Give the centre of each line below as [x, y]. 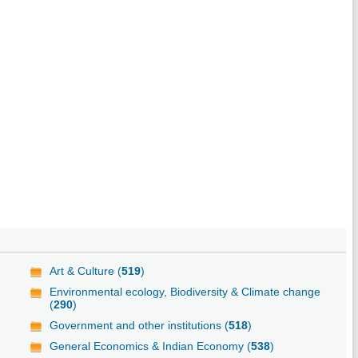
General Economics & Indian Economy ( [151, 346]
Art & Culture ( [86, 270]
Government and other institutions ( [139, 325]
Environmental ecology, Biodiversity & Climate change [185, 291]
